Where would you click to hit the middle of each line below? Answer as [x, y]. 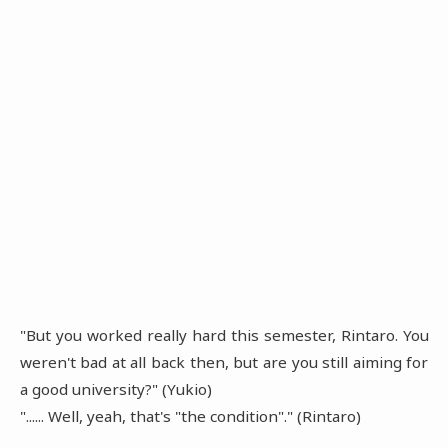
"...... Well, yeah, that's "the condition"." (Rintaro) [190, 415]
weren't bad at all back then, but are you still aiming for [224, 361]
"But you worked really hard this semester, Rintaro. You [224, 334]
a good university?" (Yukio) [115, 388]
